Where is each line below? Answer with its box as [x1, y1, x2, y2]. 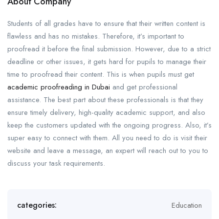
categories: [17, 199, 57, 211]
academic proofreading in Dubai [7, 82, 110, 92]
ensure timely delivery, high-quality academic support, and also [7, 107, 205, 118]
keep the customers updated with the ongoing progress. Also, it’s [7, 120, 212, 131]
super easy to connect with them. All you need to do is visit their [7, 132, 207, 143]
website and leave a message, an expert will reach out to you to [7, 145, 208, 156]
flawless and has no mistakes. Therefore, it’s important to [7, 31, 184, 42]
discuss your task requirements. [7, 158, 105, 169]
